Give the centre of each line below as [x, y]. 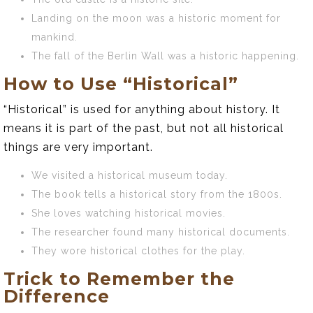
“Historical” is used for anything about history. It [142, 109]
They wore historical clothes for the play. [138, 250]
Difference [57, 296]
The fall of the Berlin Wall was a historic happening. [165, 56]
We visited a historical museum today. [130, 175]
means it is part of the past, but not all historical [144, 128]
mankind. [54, 37]
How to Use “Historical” [121, 83]
